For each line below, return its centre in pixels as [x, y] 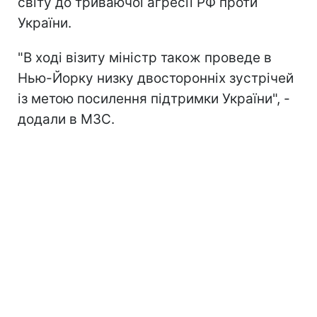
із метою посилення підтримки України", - [154, 98]
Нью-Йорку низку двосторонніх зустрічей [156, 78]
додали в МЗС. [66, 119]
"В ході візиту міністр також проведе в [145, 57]
